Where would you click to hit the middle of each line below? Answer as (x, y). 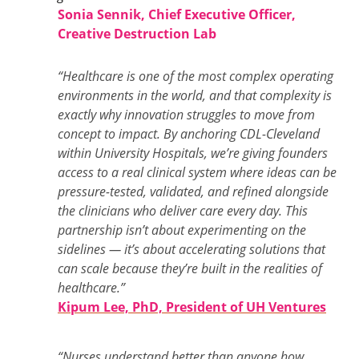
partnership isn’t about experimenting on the (182, 230)
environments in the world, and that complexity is (195, 95)
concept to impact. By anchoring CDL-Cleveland (189, 134)
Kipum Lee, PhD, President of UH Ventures (192, 307)
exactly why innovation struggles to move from (186, 115)
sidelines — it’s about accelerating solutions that (192, 249)
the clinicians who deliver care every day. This (183, 211)
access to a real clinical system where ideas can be (197, 172)
